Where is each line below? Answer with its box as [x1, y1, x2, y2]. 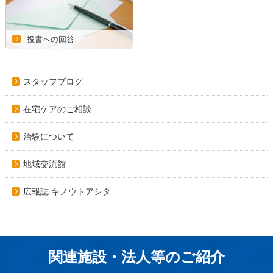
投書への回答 [27, 35, 75, 43]
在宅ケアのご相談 [23, 104, 92, 114]
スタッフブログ [23, 76, 83, 87]
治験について [23, 131, 75, 141]
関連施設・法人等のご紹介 [48, 248, 225, 265]
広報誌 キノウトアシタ [23, 186, 112, 196]
